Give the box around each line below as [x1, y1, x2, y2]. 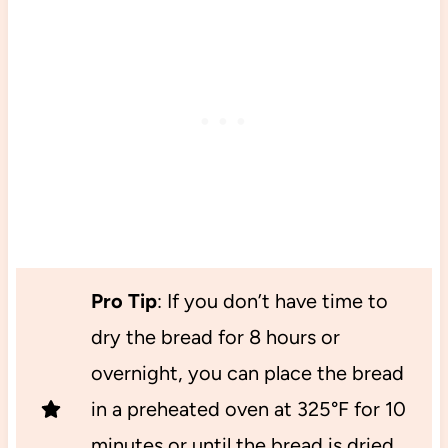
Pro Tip [90, 288, 157, 313]
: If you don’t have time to [156, 288, 388, 313]
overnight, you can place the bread [90, 360, 404, 385]
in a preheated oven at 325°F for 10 [90, 396, 406, 421]
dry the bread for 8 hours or [90, 324, 340, 349]
